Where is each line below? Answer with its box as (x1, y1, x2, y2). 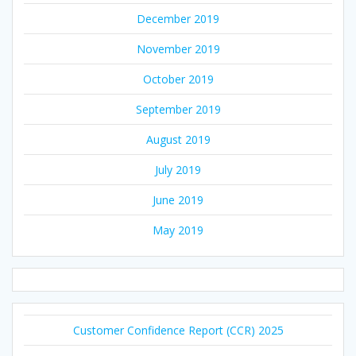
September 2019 (135, 101, 221, 117)
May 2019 (153, 222, 203, 238)
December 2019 (137, 10, 219, 26)
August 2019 (145, 131, 211, 147)
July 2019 (155, 161, 201, 177)
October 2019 (142, 71, 214, 87)
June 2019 (153, 192, 203, 207)
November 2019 (136, 41, 220, 56)
